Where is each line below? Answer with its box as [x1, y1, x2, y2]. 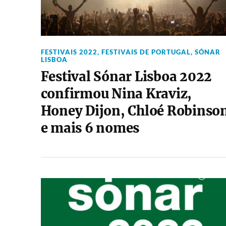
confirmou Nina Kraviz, [40, 86, 192, 102]
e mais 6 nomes [40, 120, 140, 136]
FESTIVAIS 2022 [40, 48, 97, 56]
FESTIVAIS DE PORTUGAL [101, 48, 191, 56]
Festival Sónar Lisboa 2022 [40, 69, 212, 85]
